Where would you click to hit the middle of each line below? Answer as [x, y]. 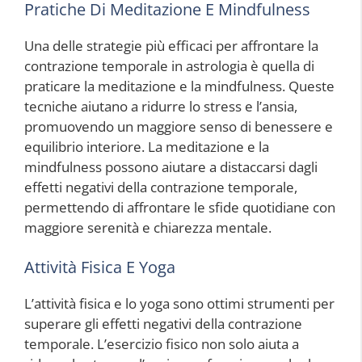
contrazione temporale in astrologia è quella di [169, 65]
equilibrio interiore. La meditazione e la [147, 146]
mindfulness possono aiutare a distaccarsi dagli [171, 166]
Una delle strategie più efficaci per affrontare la [171, 45]
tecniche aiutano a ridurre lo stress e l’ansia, [161, 106]
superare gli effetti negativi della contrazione [163, 324]
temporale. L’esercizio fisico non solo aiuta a [162, 344]
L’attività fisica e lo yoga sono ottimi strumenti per [179, 303]
